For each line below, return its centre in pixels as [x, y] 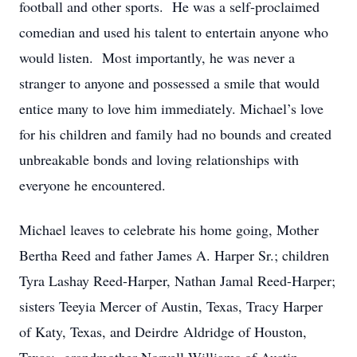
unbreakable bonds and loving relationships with [159, 159]
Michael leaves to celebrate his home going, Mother [169, 229]
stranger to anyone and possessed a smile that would [169, 83]
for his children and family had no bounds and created [175, 134]
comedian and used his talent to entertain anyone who [174, 32]
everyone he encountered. [92, 185]
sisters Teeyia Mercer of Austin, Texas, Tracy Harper [171, 306]
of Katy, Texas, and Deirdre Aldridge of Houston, [163, 331]
